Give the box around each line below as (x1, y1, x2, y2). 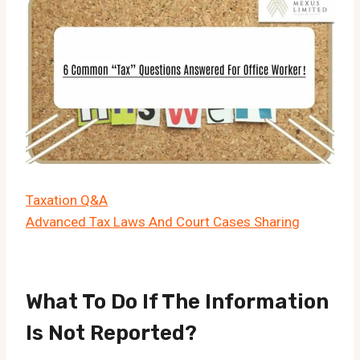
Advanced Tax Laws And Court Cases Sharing (26, 214, 300, 231)
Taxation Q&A (26, 192, 108, 209)
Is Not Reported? (26, 321, 197, 346)
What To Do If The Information (26, 289, 329, 315)
